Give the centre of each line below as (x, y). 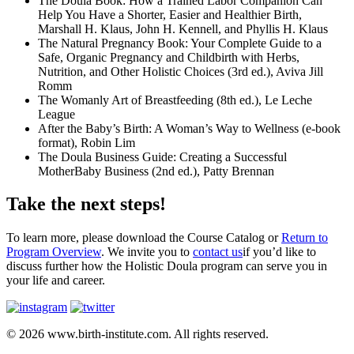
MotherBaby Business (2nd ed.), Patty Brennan (156, 171)
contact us (218, 252)
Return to (305, 238)
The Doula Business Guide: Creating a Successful (162, 156)
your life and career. (56, 281)
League (56, 114)
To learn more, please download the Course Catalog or (144, 238)
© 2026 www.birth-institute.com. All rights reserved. (137, 334)
